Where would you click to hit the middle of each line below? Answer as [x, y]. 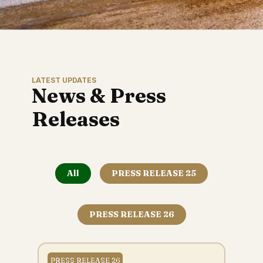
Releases [76, 119]
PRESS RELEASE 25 [154, 173]
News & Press [99, 96]
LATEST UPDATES [64, 80]
